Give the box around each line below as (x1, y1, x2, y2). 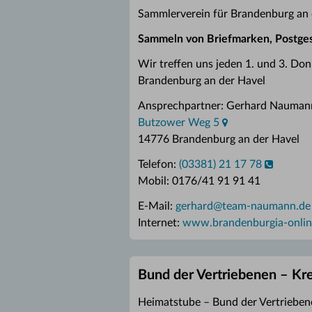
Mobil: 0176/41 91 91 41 (138, 175, 260, 187)
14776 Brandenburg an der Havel (138, 134, 299, 145)
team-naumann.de (222, 201, 311, 212)
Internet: (138, 217, 182, 228)
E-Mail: (138, 201, 175, 212)
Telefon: (138, 159, 179, 170)
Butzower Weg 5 (138, 117, 219, 128)
